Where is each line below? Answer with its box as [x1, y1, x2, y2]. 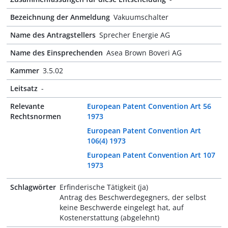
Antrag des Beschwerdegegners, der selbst [60, 192, 206, 202]
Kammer [10, 66, 39, 75]
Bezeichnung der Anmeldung [10, 12, 110, 22]
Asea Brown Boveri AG [106, 48, 182, 58]
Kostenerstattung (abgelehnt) [60, 213, 159, 222]
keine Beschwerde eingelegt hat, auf [60, 203, 184, 212]
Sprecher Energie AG [99, 30, 170, 40]
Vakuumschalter [113, 12, 168, 22]
